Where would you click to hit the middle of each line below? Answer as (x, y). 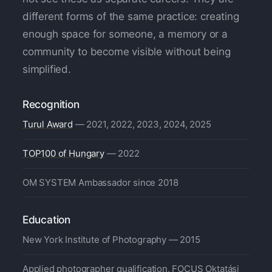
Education (46, 220)
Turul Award (47, 124)
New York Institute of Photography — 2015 (111, 240)
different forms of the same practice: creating (131, 17)
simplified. (46, 70)
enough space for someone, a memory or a (125, 34)
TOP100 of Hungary (63, 154)
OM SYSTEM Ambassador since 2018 (100, 183)
